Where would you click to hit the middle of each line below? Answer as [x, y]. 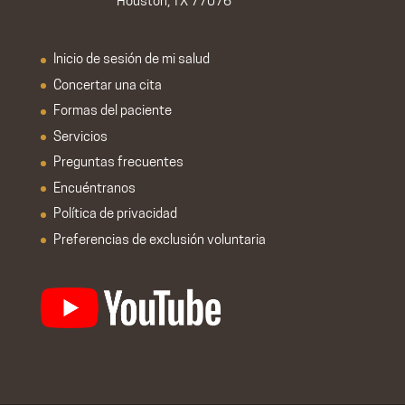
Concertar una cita [107, 86]
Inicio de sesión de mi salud [131, 61]
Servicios [80, 137]
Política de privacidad [115, 215]
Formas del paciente [112, 112]
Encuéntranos [94, 189]
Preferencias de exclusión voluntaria [159, 240]
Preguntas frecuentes [118, 164]
